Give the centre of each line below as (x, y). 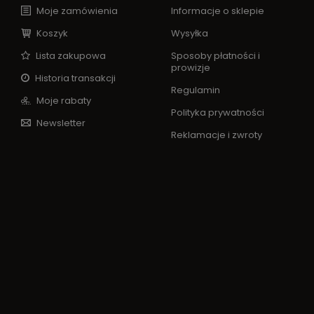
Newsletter (60, 123)
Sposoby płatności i (216, 56)
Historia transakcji (74, 78)
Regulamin (196, 90)
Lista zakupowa (70, 56)
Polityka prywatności (218, 112)
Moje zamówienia (76, 11)
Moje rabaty (63, 101)
